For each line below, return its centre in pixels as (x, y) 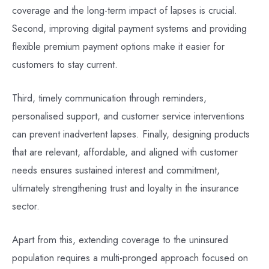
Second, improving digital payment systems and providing (129, 28)
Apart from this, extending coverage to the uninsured (120, 240)
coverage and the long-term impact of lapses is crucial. (125, 10)
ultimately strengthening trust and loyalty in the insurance (125, 188)
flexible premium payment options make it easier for (118, 46)
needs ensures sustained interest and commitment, (116, 170)
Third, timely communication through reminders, (109, 98)
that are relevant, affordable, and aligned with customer (125, 152)
